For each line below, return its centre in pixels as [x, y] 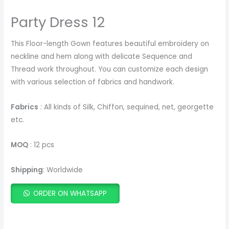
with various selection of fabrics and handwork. [93, 82]
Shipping [27, 170]
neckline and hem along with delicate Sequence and [102, 57]
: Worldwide [63, 170]
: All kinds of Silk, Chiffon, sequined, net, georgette [126, 107]
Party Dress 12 [58, 22]
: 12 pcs [41, 145]
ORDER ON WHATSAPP [70, 193]
